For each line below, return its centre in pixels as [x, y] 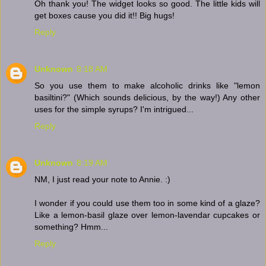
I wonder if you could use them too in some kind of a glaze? [147, 203]
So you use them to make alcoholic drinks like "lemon [147, 85]
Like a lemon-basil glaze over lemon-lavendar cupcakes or [147, 215]
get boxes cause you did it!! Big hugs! [104, 15]
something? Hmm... [71, 227]
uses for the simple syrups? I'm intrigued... [114, 109]
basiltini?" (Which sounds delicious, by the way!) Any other [147, 97]
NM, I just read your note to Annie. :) [102, 179]
